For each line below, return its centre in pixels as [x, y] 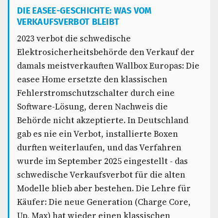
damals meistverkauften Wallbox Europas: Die [108, 66]
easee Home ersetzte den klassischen [92, 79]
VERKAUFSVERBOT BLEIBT [68, 22]
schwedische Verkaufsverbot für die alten [101, 175]
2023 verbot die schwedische [74, 38]
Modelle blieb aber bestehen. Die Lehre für [104, 188]
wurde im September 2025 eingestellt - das [102, 161]
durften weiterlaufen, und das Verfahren [99, 147]
